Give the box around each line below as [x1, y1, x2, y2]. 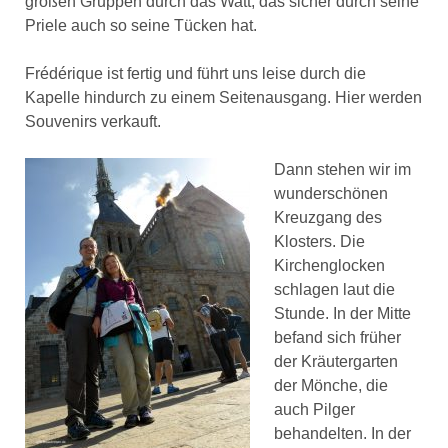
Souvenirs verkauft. [24, 113, 161, 131]
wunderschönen [273, 185, 388, 203]
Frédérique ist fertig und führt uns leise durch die [24, 65, 366, 83]
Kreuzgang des [273, 209, 382, 227]
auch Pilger [273, 401, 355, 419]
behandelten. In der [273, 425, 411, 443]
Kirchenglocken [273, 257, 385, 275]
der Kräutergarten [273, 353, 398, 371]
